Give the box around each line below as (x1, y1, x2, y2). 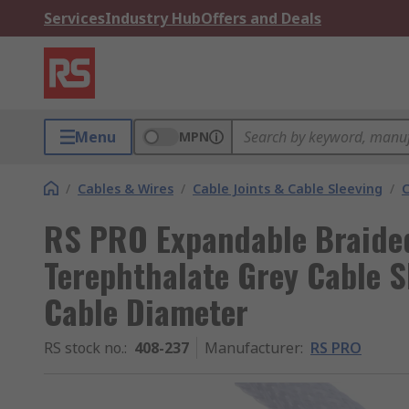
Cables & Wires (78, 180, 173, 197)
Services (44, 8, 105, 28)
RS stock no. (44, 338, 124, 358)
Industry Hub (105, 8, 201, 28)
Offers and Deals (201, 8, 321, 28)
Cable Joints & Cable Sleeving (193, 180, 383, 197)
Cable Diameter (44, 287, 248, 335)
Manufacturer (204, 338, 300, 358)
